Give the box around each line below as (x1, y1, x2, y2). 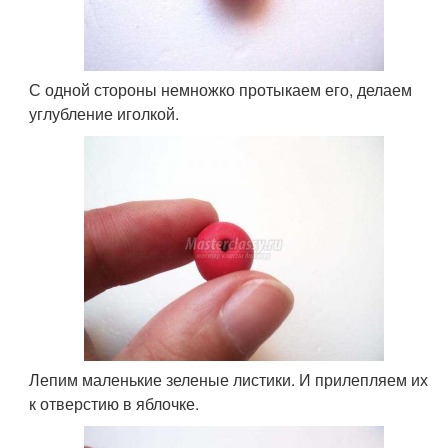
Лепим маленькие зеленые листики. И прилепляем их (29, 368, 429, 391)
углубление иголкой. (29, 102, 180, 125)
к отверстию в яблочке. (29, 392, 200, 415)
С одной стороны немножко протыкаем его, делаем (29, 78, 413, 101)
